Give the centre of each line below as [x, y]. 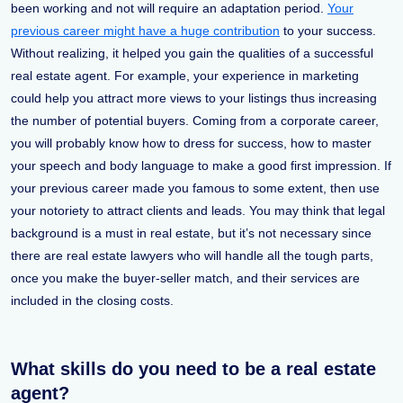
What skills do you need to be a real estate [193, 368]
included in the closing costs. [92, 300]
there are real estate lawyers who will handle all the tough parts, [192, 255]
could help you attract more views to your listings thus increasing [194, 98]
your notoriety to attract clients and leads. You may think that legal [198, 210]
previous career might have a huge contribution [145, 30]
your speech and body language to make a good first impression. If [201, 165]
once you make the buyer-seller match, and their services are [185, 278]
